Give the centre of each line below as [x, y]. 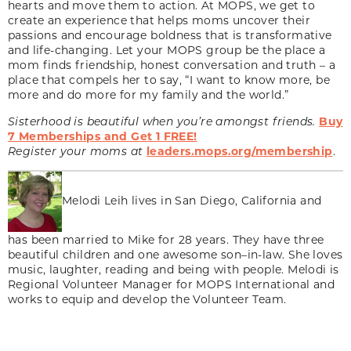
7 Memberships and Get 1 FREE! [103, 136]
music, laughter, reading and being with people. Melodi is [174, 269]
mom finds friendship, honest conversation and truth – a [172, 64]
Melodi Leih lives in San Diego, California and [192, 200]
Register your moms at [76, 150]
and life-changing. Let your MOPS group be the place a [167, 49]
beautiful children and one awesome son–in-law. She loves [175, 254]
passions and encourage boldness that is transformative [170, 34]
